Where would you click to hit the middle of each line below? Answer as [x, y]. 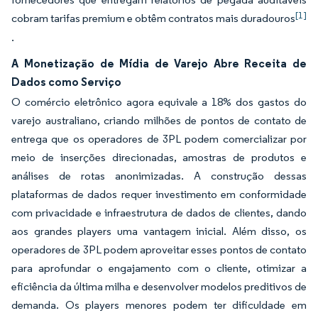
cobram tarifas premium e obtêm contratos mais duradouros [153, 18]
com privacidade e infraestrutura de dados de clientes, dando [159, 213]
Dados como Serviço [66, 82]
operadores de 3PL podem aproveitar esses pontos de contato [159, 250]
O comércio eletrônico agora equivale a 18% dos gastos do [159, 102]
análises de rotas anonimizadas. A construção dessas [159, 176]
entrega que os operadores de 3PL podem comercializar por [159, 139]
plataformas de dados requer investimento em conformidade [159, 194]
